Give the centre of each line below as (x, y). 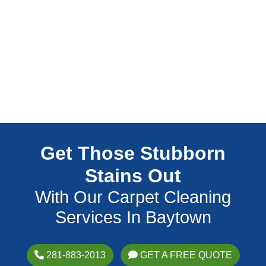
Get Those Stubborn (133, 153)
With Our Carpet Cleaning (133, 197)
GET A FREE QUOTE (185, 255)
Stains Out (133, 176)
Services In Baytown (133, 218)
